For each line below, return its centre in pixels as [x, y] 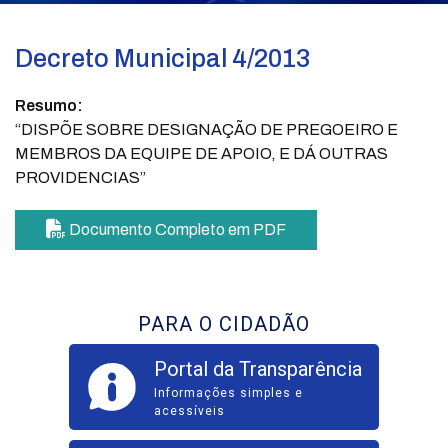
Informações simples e [228, 392]
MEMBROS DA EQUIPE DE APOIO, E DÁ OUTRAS [201, 153]
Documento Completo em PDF [176, 229]
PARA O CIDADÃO [224, 323]
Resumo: [49, 105]
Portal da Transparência [258, 368]
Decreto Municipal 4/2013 [162, 58]
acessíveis [189, 410]
